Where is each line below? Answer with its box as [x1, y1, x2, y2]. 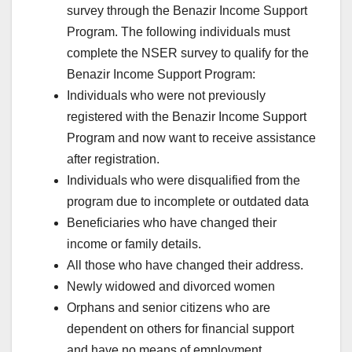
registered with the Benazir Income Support [67, 109, 306, 123]
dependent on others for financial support [67, 321, 294, 335]
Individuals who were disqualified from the [67, 173, 300, 187]
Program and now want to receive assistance [67, 130, 316, 145]
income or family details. [67, 236, 201, 251]
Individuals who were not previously [67, 88, 266, 102]
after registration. [67, 152, 159, 166]
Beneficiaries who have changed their [67, 215, 277, 229]
